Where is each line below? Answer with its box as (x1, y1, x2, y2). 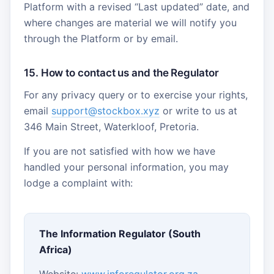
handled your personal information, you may (24, 161, 229, 173)
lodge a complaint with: (24, 177, 133, 189)
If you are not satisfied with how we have (24, 145, 215, 157)
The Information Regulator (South (39, 228, 201, 240)
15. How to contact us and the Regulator (24, 67, 219, 79)
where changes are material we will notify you (24, 17, 237, 29)
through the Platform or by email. (24, 32, 178, 45)
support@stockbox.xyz (51, 105, 160, 117)
